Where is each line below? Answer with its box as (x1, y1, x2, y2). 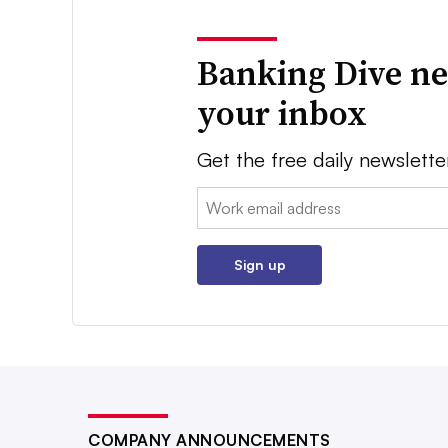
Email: (197, 188, 239, 209)
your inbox (197, 89, 368, 136)
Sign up (233, 255, 286, 273)
